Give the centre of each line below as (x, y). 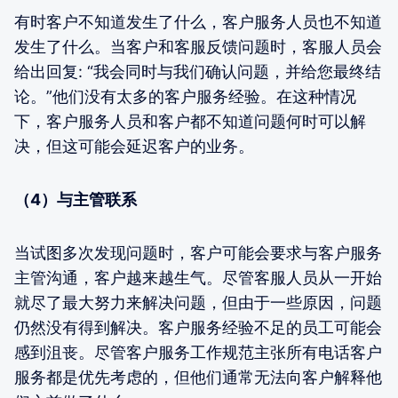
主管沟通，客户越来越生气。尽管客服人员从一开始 (198, 278)
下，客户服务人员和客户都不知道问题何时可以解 (190, 122)
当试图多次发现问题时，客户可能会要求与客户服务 (198, 253)
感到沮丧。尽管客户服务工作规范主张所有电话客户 (198, 353)
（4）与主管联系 (76, 200)
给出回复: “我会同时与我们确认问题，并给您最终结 (198, 72)
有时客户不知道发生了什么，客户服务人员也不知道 (198, 22)
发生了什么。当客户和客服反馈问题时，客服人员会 (198, 47)
